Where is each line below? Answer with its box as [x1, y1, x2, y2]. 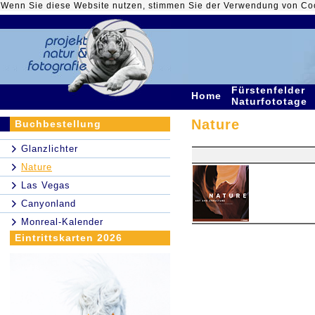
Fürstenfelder [231, 84, 305, 96]
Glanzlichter [21, 143, 78, 154]
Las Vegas [21, 180, 70, 191]
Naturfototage [231, 96, 311, 107]
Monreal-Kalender [21, 217, 103, 227]
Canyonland [21, 198, 76, 209]
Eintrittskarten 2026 [15, 232, 122, 243]
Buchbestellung [15, 118, 101, 129]
